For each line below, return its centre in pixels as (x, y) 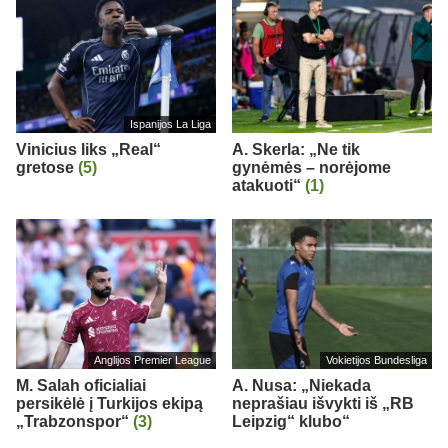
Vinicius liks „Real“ (88, 149)
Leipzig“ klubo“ (291, 421)
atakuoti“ (268, 185)
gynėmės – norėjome (311, 167)
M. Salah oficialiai (81, 385)
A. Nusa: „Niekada (301, 385)
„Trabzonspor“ (74, 421)
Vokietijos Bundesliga (376, 360)
